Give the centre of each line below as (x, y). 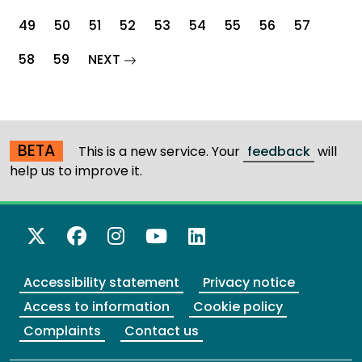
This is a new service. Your (159, 152)
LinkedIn (245, 236)
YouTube (210, 236)
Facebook (135, 236)
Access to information (97, 307)
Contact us (162, 331)
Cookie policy (238, 307)
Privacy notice (249, 283)
